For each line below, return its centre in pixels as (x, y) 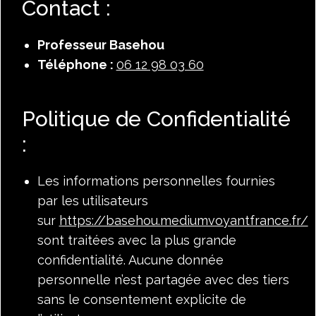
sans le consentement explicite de (141, 299)
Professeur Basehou (101, 44)
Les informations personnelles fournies (156, 181)
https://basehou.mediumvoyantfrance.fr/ (183, 220)
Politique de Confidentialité (156, 119)
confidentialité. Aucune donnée (130, 260)
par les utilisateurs (92, 200)
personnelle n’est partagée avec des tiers (163, 279)
